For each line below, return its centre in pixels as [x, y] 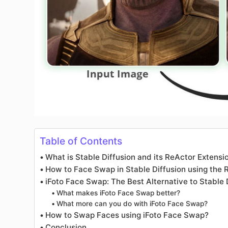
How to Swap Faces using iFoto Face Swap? [127, 215]
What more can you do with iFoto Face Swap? [132, 203]
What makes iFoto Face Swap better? [118, 193]
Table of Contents [81, 141]
